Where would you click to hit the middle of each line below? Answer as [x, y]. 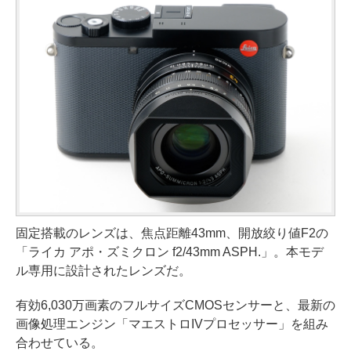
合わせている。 [60, 343]
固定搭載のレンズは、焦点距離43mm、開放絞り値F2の [172, 233]
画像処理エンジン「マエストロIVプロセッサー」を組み [172, 324]
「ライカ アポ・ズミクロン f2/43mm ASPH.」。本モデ [170, 252]
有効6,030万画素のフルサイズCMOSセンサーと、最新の [175, 305]
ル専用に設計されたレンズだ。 [103, 271]
